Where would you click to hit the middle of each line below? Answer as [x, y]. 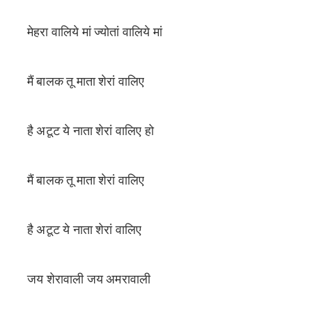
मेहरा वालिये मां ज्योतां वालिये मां [95, 32]
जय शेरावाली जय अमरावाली [91, 279]
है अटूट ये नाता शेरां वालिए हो [92, 131]
